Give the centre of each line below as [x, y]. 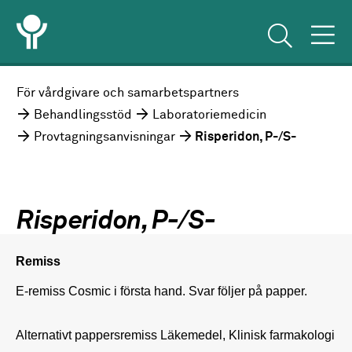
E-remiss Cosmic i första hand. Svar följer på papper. [161, 290]
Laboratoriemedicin [210, 115]
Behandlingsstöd [83, 115]
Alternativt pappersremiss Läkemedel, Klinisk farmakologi [175, 334]
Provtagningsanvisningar [105, 137]
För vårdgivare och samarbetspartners [128, 93]
